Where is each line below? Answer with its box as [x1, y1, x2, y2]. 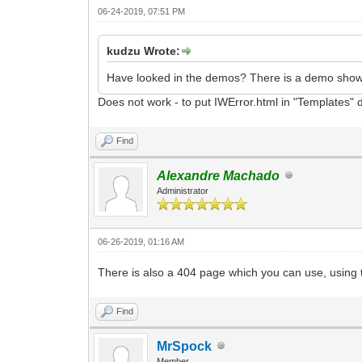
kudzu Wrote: [107, 44, 181, 57]
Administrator [157, 185, 209, 196]
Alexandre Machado [157, 168, 280, 183]
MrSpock [157, 339, 213, 353]
